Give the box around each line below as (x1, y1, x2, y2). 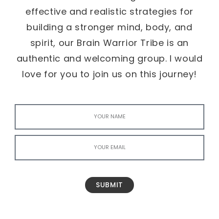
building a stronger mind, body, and (26, 21, 193, 34)
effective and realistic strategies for (25, 5, 194, 18)
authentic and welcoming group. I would (16, 52, 203, 65)
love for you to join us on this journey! (22, 68, 197, 81)
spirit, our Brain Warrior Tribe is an (30, 37, 189, 49)
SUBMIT (96, 180, 123, 190)
